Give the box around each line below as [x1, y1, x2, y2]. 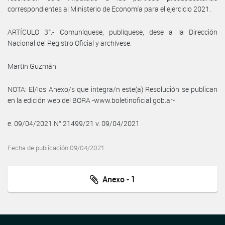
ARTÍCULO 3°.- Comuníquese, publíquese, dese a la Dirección [8, 27, 217, 37]
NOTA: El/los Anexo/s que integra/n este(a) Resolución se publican [8, 84, 217, 94]
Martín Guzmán [8, 61, 56, 71]
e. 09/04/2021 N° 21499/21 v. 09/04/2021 [8, 118, 140, 128]
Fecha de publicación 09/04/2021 [8, 143, 104, 152]
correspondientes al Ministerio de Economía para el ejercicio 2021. [8, 4, 211, 14]
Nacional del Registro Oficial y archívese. [8, 38, 132, 48]
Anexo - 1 [98, 173, 136, 185]
